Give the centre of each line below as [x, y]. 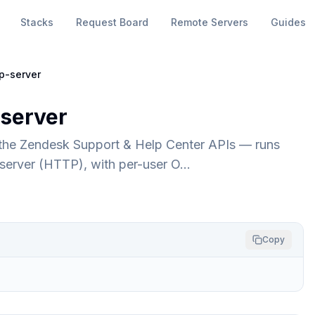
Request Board [112, 22]
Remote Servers [209, 22]
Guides [288, 22]
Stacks [37, 22]
